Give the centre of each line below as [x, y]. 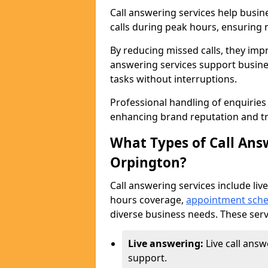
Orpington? [148, 162]
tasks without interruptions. [175, 79]
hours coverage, [148, 200]
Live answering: [167, 243]
